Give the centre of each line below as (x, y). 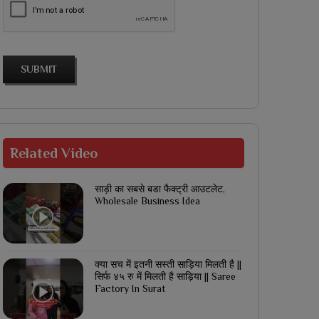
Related (35, 153)
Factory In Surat (130, 289)
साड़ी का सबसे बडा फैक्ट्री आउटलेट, (159, 189)
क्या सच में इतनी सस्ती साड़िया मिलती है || (168, 265)
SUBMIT (38, 69)
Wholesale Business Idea (147, 201)
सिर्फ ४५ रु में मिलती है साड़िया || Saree (165, 277)
